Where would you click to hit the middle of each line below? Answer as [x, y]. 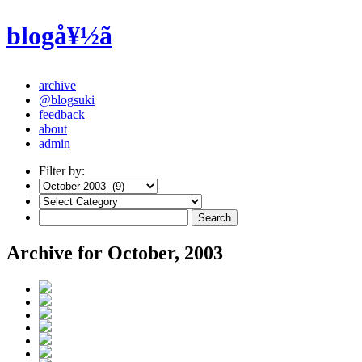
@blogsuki [67, 99]
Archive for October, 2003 [115, 253]
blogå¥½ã [59, 36]
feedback [62, 114]
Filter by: [62, 170]
